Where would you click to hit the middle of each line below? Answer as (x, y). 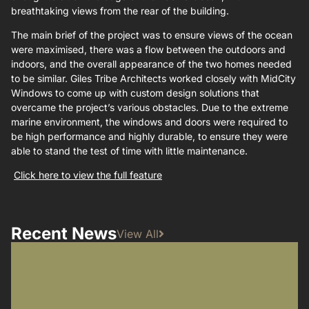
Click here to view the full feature (88, 175)
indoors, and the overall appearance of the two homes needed (151, 63)
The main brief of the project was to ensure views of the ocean (152, 34)
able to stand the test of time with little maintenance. (129, 150)
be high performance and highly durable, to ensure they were (149, 136)
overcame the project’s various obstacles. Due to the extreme (150, 107)
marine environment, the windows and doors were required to (149, 121)
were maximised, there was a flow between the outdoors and (148, 49)
